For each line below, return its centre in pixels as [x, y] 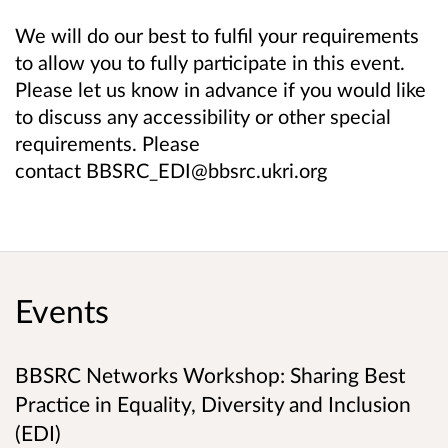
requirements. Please [107, 143]
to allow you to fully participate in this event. [210, 62]
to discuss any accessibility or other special [203, 116]
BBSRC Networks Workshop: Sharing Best [210, 374]
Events [62, 310]
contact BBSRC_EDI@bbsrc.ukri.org [173, 170]
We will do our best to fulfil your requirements [217, 35]
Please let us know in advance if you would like [220, 89]
